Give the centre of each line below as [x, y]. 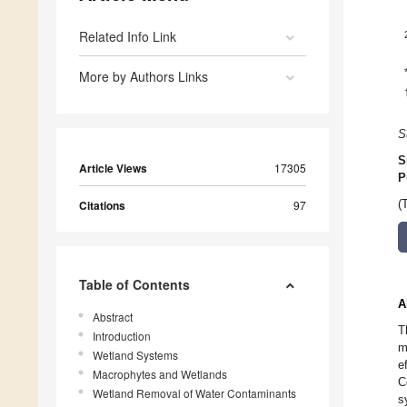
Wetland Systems [135, 355]
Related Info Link [128, 37]
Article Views [113, 169]
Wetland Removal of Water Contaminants [194, 393]
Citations [102, 206]
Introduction [122, 336]
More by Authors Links [144, 77]
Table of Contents [134, 285]
